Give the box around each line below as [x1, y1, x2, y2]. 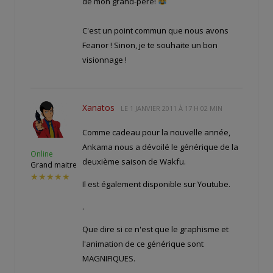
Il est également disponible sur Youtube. [82, 178, 230, 190]
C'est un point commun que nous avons [82, 24, 229, 36]
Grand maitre [30, 159, 77, 170]
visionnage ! [82, 54, 127, 65]
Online [30, 148, 53, 159]
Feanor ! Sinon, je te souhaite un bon [82, 39, 218, 51]
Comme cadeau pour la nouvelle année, [82, 126, 230, 138]
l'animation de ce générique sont [82, 238, 204, 249]
